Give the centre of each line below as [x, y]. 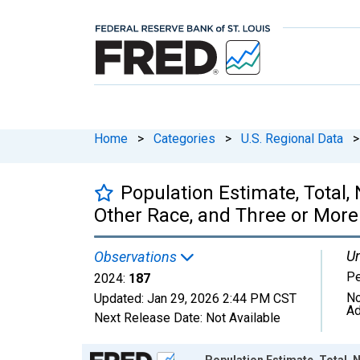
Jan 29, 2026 [183, 298]
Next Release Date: [150, 317]
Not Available [243, 317]
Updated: [121, 298]
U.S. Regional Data [292, 138]
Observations [137, 256]
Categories [184, 138]
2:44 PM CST [260, 298]
